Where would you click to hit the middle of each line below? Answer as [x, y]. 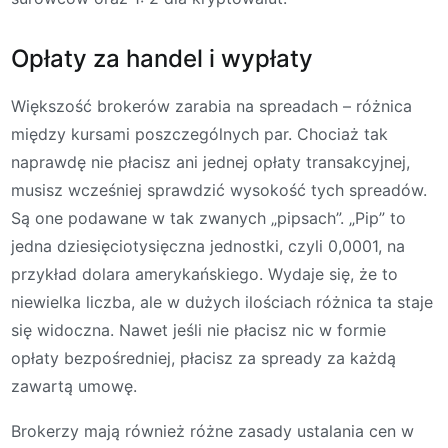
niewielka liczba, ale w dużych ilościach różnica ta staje [222, 301]
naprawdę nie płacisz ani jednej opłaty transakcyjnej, [210, 161]
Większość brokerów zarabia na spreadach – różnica [211, 105]
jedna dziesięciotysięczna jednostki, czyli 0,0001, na [208, 245]
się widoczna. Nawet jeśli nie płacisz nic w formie [198, 329]
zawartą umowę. [74, 385]
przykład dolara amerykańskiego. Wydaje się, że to [204, 273]
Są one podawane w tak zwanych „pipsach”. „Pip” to [208, 217]
